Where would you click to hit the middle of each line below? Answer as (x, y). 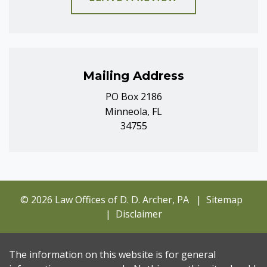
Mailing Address (133, 75)
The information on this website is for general (112, 254)
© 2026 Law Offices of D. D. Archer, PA (104, 199)
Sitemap (224, 199)
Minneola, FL (133, 111)
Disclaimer (139, 214)
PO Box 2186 (133, 96)
